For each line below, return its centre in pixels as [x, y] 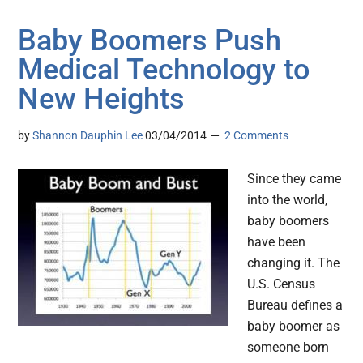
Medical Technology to [164, 70]
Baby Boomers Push [150, 41]
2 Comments [257, 136]
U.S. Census [282, 284]
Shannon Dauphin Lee [88, 136]
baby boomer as [294, 327]
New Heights [102, 99]
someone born [288, 348]
